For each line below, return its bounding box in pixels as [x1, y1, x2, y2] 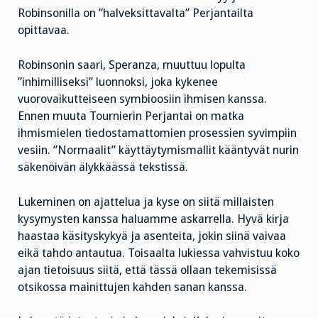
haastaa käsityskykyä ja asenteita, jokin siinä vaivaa [18, 229, 286, 243]
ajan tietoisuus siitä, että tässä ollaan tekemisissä [18, 263, 277, 277]
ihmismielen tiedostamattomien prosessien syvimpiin [18, 126, 297, 140]
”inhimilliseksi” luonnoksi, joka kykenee [18, 75, 218, 89]
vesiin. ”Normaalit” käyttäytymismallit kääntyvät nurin [18, 143, 299, 157]
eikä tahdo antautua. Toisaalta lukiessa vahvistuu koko [18, 246, 300, 260]
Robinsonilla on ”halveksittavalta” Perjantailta [18, 6, 253, 21]
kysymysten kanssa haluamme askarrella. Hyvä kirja [18, 212, 289, 226]
